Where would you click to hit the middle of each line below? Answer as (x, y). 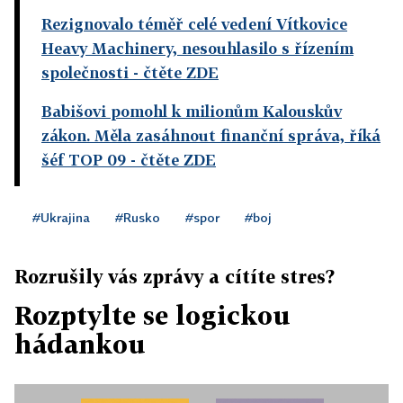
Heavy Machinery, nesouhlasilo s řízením (197, 49)
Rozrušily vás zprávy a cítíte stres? (175, 277)
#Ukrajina (61, 218)
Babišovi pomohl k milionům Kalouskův (192, 112)
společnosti (85, 73)
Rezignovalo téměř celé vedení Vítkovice (194, 24)
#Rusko (138, 218)
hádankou (80, 345)
